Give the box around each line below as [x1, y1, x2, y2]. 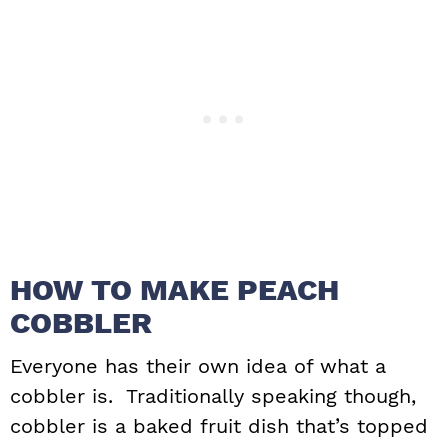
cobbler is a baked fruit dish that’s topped [10, 414, 428, 439]
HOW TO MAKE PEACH [10, 272, 339, 308]
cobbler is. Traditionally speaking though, [10, 384, 416, 409]
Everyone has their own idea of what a [10, 354, 386, 379]
